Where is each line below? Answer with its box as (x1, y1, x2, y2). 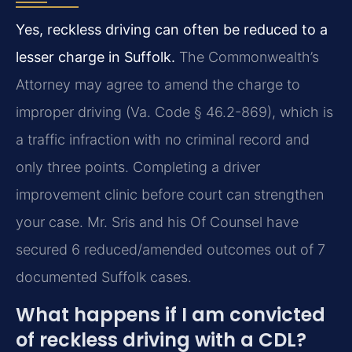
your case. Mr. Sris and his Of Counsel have (16, 214, 299, 231)
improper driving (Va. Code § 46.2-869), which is (16, 104, 333, 121)
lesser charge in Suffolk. (16, 49, 175, 66)
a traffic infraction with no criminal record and (16, 131, 310, 148)
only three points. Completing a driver (16, 159, 260, 176)
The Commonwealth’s (175, 49, 319, 66)
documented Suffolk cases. (16, 269, 192, 286)
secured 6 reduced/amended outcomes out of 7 (16, 241, 325, 258)
